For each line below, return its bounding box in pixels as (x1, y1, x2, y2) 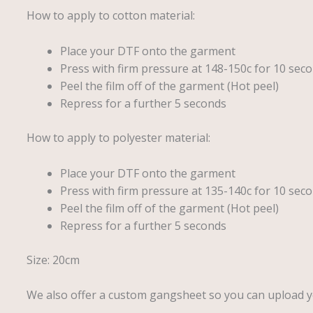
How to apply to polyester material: (26, 129, 210, 145)
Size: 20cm (26, 252, 80, 268)
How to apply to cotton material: (26, 8, 195, 24)
